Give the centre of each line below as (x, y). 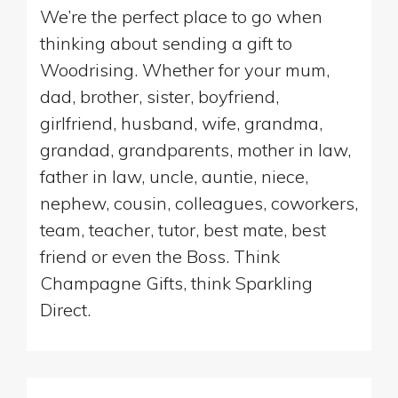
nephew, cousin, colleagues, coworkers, (199, 203)
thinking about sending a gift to (166, 43)
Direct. (65, 309)
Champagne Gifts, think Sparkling (176, 283)
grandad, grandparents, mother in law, (195, 149)
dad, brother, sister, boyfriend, (159, 96)
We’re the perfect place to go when (181, 16)
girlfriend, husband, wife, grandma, (181, 123)
